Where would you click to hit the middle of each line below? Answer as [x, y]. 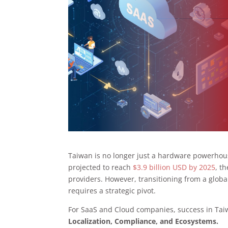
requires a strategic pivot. [112, 190]
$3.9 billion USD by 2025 [174, 167]
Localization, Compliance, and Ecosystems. [144, 221]
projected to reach [101, 167]
